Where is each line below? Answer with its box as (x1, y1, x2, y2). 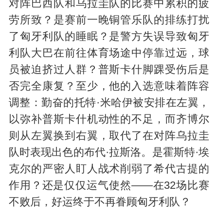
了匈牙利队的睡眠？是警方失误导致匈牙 (8, 30, 210, 42)
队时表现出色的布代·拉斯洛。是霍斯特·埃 (8, 146, 210, 158)
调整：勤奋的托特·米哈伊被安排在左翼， (8, 96, 210, 109)
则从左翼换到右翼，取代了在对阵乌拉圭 (8, 129, 210, 142)
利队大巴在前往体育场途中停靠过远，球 (8, 47, 210, 59)
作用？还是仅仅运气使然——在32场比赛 (8, 179, 210, 191)
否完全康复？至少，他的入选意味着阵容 (8, 80, 210, 92)
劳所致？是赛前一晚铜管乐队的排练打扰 (8, 14, 210, 26)
